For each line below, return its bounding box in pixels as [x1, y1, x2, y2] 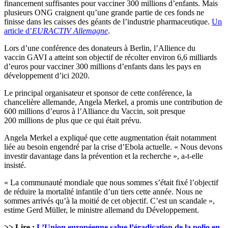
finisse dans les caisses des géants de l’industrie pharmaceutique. [4, 17, 212, 26]
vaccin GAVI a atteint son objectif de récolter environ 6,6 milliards [4, 53, 217, 62]
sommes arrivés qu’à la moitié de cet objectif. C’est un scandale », [4, 196, 215, 206]
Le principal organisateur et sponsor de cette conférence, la [4, 89, 192, 98]
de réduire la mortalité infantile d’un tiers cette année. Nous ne [4, 187, 203, 196]
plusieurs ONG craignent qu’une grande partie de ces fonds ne [4, 8, 204, 17]
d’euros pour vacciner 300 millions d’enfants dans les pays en [4, 62, 201, 71]
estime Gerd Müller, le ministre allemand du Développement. [4, 206, 199, 215]
